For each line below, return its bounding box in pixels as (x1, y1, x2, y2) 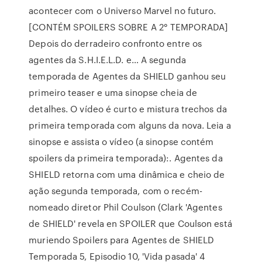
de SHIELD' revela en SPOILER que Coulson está (29, 217, 232, 230)
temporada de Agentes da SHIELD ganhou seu (29, 70, 226, 82)
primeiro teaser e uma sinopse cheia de (29, 86, 198, 99)
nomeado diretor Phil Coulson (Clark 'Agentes (29, 201, 222, 213)
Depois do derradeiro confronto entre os (29, 37, 202, 50)
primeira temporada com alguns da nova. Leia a (29, 119, 231, 132)
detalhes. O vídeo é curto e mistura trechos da (29, 102, 227, 115)
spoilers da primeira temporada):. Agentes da (29, 151, 223, 164)
